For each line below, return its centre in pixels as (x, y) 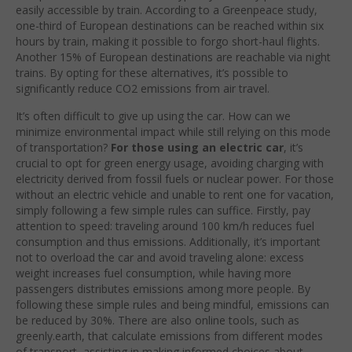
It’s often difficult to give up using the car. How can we (153, 116)
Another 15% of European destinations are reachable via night (173, 57)
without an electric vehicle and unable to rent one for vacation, (175, 195)
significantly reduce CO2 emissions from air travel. (143, 89)
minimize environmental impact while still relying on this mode (173, 132)
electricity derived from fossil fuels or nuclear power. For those (175, 179)
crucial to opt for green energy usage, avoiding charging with (170, 163)
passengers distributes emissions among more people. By (163, 289)
